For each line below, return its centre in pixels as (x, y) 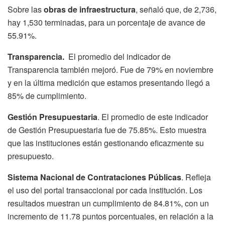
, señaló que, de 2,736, (176, 10)
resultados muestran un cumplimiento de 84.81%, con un (108, 203)
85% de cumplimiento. (47, 96)
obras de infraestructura (90, 10)
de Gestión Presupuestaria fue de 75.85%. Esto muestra (107, 130)
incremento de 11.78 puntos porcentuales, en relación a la (110, 216)
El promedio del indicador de (120, 57)
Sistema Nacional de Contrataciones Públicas (94, 177)
